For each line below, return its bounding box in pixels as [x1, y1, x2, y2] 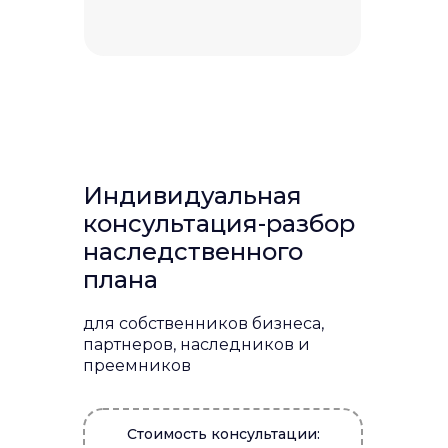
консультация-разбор [83, 209, 355, 238]
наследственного [83, 237, 303, 266]
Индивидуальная [83, 181, 302, 210]
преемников [83, 356, 191, 375]
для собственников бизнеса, [83, 314, 324, 333]
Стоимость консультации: [126, 425, 320, 443]
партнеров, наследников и [83, 335, 310, 354]
